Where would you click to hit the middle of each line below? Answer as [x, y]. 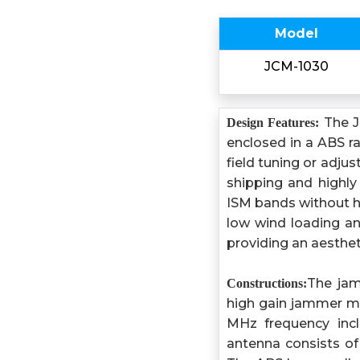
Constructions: [266, 283]
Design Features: [273, 123]
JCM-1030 [297, 66]
